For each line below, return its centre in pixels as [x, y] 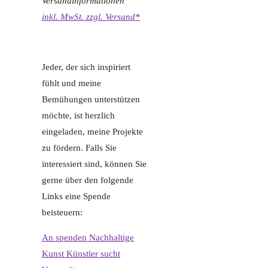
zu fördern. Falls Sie [79, 148]
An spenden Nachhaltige [88, 238]
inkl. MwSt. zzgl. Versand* [91, 17]
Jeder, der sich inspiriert [86, 67]
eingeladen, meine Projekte [92, 132]
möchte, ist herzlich [78, 116]
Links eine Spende [76, 197]
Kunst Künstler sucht [81, 254]
